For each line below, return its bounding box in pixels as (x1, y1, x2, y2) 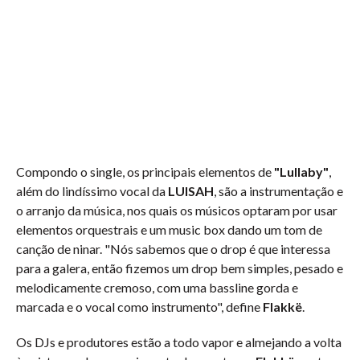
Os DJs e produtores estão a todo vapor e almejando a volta (16, 334, 342, 350)
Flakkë (263, 299, 302, 314)
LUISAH (166, 183, 214, 198)
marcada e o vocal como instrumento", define (16, 299, 263, 314)
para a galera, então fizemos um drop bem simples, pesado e (16, 260, 343, 276)
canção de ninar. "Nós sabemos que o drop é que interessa (16, 241, 330, 256)
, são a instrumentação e (214, 183, 343, 198)
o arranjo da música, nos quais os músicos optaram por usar (16, 202, 337, 218)
